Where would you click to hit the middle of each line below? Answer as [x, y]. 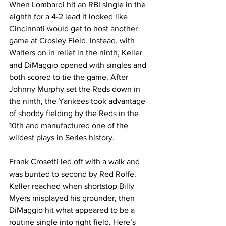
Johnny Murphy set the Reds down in [76, 89]
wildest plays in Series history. [62, 137]
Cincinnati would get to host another [74, 29]
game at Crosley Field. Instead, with [73, 41]
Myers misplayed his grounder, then [73, 198]
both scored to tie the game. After [70, 77]
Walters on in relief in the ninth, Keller [77, 53]
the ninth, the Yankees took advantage [78, 101]
